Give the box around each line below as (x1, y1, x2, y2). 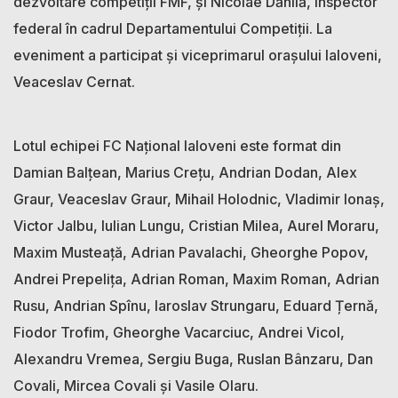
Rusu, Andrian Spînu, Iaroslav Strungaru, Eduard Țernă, (13, 296, 378, 314)
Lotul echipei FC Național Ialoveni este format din (13, 136, 341, 155)
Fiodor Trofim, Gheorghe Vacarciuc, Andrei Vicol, (13, 322, 345, 341)
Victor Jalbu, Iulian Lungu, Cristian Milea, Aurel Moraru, (13, 216, 379, 235)
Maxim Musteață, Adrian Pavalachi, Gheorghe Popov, (13, 243, 369, 261)
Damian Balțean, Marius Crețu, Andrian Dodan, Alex (13, 163, 357, 181)
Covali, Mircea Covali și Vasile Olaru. (13, 376, 259, 394)
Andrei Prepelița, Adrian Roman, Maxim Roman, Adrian (13, 269, 379, 288)
